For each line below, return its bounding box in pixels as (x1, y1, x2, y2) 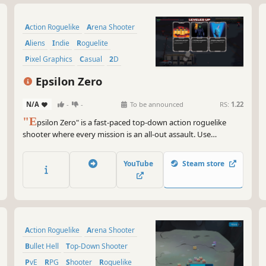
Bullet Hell (30, 240, 59, 251)
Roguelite (81, 37, 108, 48)
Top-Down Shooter (70, 240, 128, 251)
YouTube (123, 158, 157, 169)
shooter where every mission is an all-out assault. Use (23, 129, 211, 140)
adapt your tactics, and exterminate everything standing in (23, 153, 230, 164)
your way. (23, 164, 56, 176)
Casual (84, 53, 102, 64)
